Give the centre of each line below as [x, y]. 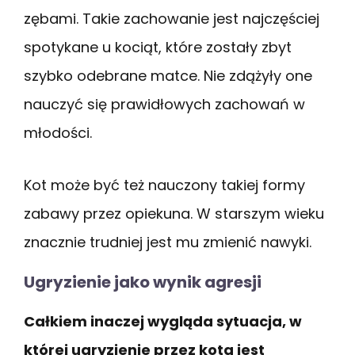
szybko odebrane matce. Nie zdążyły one [168, 75]
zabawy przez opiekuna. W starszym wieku [174, 213]
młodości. [58, 132]
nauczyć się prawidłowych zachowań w [164, 104]
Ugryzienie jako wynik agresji [143, 282]
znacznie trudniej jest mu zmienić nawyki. [168, 242]
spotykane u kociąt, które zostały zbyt [158, 47]
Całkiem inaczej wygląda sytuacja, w [163, 321]
